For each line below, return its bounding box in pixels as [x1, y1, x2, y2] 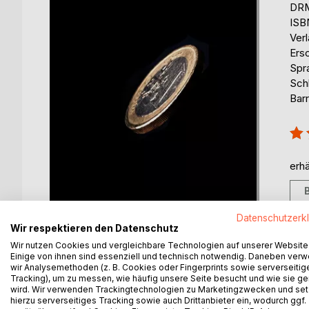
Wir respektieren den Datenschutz [10, 222, 179, 234]
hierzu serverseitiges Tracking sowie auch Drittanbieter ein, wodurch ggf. [10, 295, 306, 306]
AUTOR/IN [176, 270, 229, 284]
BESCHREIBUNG [65, 270, 146, 284]
